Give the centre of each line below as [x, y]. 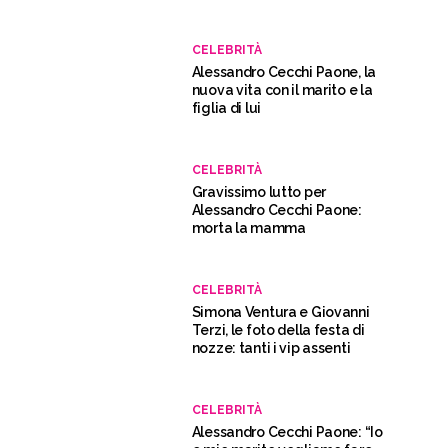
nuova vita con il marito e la [282, 90]
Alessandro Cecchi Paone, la [284, 72]
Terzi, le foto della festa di [278, 330]
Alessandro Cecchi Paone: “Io [287, 432]
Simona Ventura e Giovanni [280, 312]
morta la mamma [248, 228]
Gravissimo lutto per [259, 192]
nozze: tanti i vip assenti [271, 348]
